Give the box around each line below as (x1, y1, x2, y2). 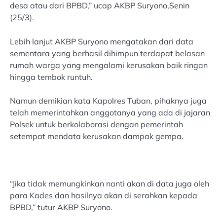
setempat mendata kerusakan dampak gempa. (10, 131, 184, 141)
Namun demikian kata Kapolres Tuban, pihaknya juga (10, 95, 207, 106)
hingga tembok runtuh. (10, 72, 93, 82)
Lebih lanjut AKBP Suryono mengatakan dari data (10, 36, 193, 46)
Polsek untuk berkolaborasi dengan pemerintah (10, 119, 183, 129)
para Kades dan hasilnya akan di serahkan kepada (10, 190, 197, 200)
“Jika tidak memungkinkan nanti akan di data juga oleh (10, 178, 209, 188)
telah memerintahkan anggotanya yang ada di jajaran (10, 107, 210, 117)
